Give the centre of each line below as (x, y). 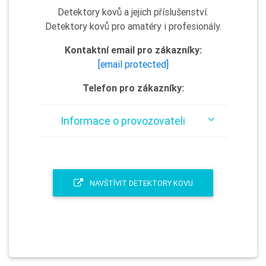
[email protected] (133, 64)
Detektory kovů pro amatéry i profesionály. (133, 26)
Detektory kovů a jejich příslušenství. (133, 12)
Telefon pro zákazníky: (133, 88)
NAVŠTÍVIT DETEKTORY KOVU (140, 183)
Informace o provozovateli (123, 121)
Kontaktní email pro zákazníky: (133, 50)
